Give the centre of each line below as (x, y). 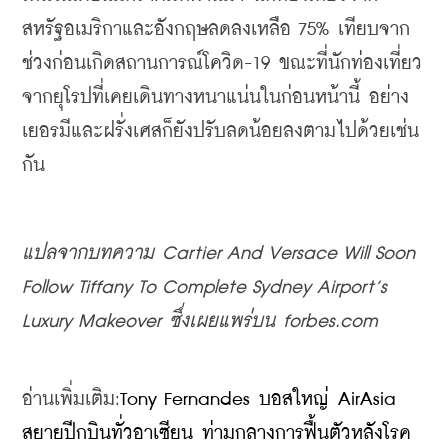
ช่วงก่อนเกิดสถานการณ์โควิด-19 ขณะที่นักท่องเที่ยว (222, 63)
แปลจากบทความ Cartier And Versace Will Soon (218, 253)
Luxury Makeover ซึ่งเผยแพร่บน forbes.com (200, 321)
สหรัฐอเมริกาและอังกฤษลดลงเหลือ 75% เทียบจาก (216, 29)
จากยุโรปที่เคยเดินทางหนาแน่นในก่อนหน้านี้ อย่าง (215, 97)
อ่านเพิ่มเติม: (71, 399)
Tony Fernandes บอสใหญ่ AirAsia (258, 399)
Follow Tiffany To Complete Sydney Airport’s (204, 287)
